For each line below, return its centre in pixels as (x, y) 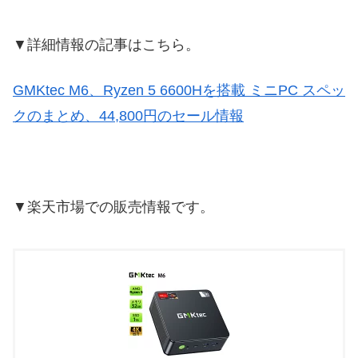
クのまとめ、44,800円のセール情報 (128, 115)
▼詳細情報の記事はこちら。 (106, 44)
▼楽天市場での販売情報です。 (113, 207)
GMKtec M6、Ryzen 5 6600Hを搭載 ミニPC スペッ (179, 90)
